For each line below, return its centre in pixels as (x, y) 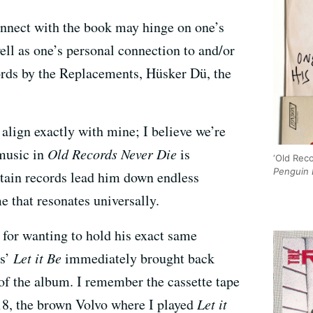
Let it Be (37, 257)
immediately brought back (138, 258)
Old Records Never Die (112, 153)
